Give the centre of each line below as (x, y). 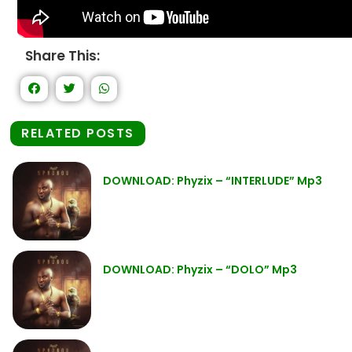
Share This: (62, 56)
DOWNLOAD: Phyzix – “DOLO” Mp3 (200, 270)
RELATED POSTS (78, 134)
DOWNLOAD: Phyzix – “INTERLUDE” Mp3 (213, 181)
